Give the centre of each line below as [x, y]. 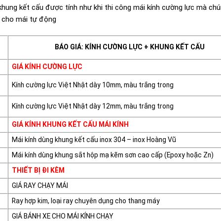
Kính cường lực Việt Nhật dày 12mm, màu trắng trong [92, 106]
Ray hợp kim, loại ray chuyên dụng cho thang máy [86, 201]
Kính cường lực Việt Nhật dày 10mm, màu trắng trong [92, 85]
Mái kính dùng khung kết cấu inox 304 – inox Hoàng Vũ [94, 140]
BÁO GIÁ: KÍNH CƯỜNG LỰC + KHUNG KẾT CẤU [130, 47]
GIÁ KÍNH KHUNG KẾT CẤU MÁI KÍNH [70, 125]
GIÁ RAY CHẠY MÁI [40, 186]
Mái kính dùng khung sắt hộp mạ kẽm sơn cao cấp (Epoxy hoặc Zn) [112, 155]
